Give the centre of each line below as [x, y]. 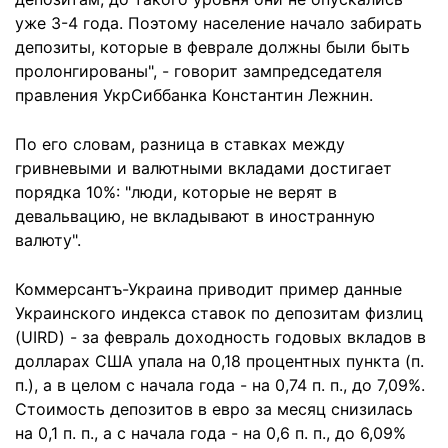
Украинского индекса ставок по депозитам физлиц [219, 313]
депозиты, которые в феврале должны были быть [212, 47]
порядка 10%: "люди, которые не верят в [176, 192]
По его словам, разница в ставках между [180, 144]
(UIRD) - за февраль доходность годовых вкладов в [220, 337]
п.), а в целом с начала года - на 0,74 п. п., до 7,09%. [220, 385]
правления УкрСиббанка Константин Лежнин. [194, 95]
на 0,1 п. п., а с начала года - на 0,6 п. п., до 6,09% [210, 433]
